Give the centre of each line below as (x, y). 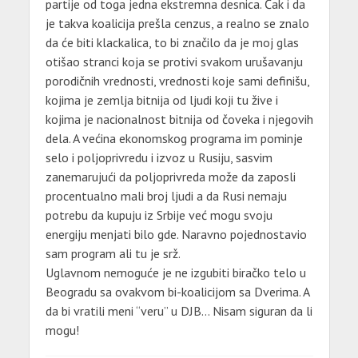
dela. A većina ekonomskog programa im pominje (174, 139)
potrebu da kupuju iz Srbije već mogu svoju (159, 215)
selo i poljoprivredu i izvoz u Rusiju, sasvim (159, 158)
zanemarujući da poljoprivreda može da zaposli (170, 177)
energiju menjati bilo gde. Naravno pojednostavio (176, 235)
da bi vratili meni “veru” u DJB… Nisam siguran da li (179, 311)
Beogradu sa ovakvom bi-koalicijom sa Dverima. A (177, 292)
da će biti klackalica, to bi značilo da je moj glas (172, 43)
